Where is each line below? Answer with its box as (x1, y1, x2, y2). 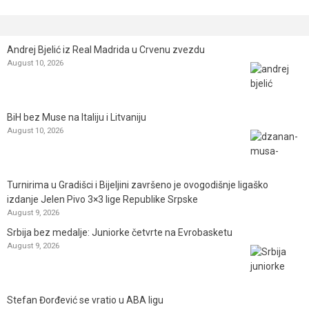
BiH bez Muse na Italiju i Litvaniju (7, 111, 146, 123)
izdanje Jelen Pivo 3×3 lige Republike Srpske (7, 193, 198, 205)
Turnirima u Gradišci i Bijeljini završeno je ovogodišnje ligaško (7, 179, 268, 190)
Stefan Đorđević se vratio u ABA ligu (7, 294, 163, 306)
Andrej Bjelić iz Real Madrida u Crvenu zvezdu (7, 43, 205, 55)
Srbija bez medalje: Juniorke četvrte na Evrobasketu (7, 226, 232, 238)
